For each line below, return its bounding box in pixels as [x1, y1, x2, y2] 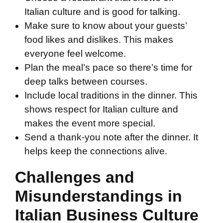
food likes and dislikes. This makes [24, 34, 173, 45]
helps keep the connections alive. [24, 146, 167, 157]
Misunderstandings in [15, 187, 182, 206]
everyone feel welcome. [24, 48, 126, 59]
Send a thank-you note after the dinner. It [24, 132, 198, 143]
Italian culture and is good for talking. [24, 6, 180, 17]
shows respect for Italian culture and [24, 104, 178, 115]
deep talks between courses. [24, 76, 147, 87]
